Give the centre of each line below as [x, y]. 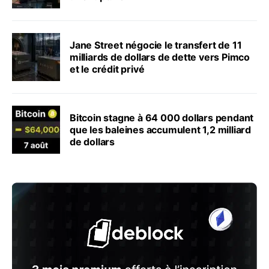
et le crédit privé [107, 69]
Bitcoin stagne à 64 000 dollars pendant [162, 118]
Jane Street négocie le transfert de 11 [156, 45]
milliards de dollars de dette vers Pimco [160, 57]
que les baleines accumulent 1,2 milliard [160, 130]
